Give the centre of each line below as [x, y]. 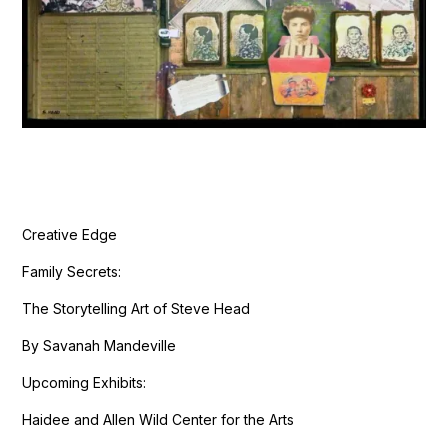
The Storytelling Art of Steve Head [136, 308]
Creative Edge [70, 234]
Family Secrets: [72, 271]
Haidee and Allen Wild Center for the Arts [158, 419]
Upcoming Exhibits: [84, 382]
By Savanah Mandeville [99, 345]
